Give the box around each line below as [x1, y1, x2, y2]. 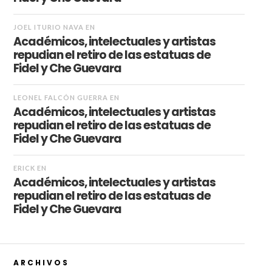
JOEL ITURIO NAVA [13, 22, 84, 31]
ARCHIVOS [13, 257, 69, 268]
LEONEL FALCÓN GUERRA [13, 93, 108, 101]
